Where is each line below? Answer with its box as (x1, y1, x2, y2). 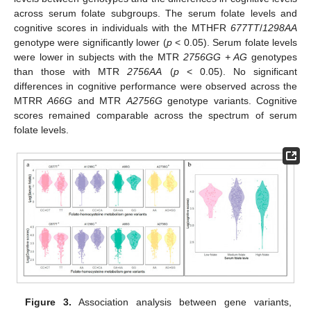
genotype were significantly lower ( (14, 37, 167, 49)
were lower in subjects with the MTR (14, 51, 183, 63)
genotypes (247, 51, 298, 63)
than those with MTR (14, 66, 128, 78)
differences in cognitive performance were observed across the (14, 81, 297, 92)
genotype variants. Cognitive (162, 95, 298, 107)
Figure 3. (25, 296, 72, 308)
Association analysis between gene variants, (72, 296, 292, 308)
